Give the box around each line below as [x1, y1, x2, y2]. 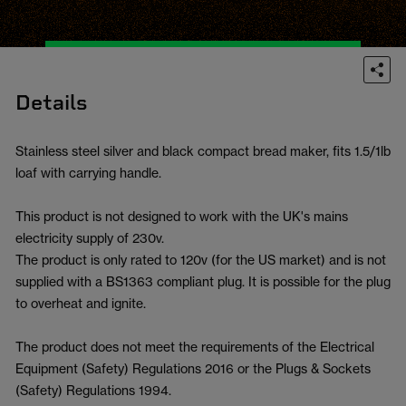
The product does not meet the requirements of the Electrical [15, 339, 374, 354]
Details [15, 90, 87, 115]
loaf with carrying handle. [15, 165, 161, 180]
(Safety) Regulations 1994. [15, 382, 171, 398]
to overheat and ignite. [15, 295, 146, 311]
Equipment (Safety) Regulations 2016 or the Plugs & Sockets [15, 361, 371, 376]
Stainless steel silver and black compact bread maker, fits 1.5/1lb [15, 143, 391, 159]
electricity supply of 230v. [15, 230, 164, 246]
